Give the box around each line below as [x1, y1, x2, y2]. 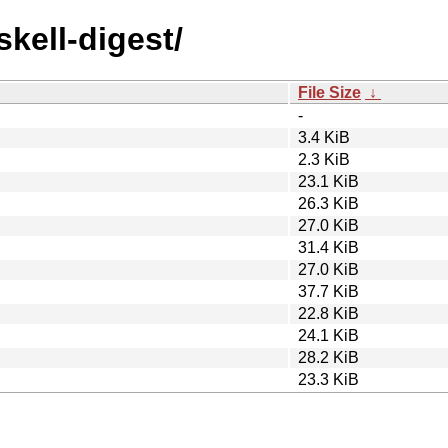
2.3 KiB [298, 150, 350, 168]
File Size [298, 83, 361, 101]
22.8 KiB [298, 304, 359, 322]
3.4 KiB [298, 128, 350, 146]
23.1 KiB [298, 172, 359, 190]
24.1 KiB [298, 326, 359, 344]
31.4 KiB [298, 238, 359, 256]
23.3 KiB [298, 370, 359, 388]
